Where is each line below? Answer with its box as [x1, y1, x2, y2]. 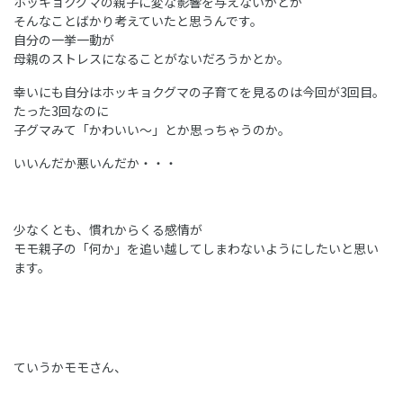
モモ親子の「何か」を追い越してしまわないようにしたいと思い [13, 239, 379, 258]
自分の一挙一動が [13, 31, 114, 49]
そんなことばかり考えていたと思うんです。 [13, 12, 263, 31]
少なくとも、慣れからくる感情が [13, 220, 202, 239]
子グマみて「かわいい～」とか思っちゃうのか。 [13, 121, 291, 139]
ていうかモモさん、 [13, 358, 127, 377]
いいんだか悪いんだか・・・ [13, 154, 177, 173]
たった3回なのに [13, 102, 109, 121]
